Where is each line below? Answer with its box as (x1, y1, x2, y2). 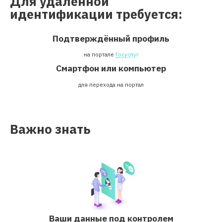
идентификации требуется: (10, 5, 182, 22)
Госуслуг (115, 51, 139, 58)
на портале (83, 51, 115, 58)
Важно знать (10, 120, 91, 137)
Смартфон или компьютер (56, 62, 166, 74)
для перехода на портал (78, 80, 144, 88)
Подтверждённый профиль (53, 32, 169, 44)
